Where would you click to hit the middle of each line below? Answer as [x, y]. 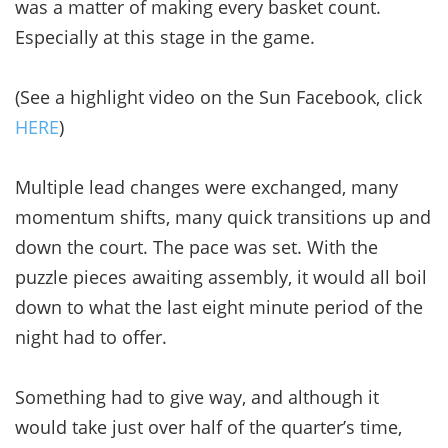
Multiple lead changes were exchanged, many [206, 186]
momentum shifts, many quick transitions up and [223, 216]
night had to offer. [91, 336]
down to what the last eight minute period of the [219, 306]
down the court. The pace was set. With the [196, 246]
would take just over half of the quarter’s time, [208, 426]
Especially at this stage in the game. [165, 36]
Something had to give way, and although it [197, 396]
